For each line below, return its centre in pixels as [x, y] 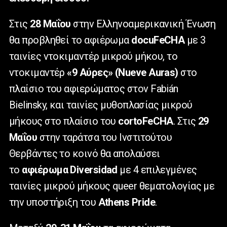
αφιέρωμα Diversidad [71, 170]
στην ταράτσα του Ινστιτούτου [105, 138]
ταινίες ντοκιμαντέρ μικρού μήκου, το [93, 56]
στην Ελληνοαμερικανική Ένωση [144, 24]
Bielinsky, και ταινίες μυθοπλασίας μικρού [101, 105]
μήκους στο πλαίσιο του [64, 121]
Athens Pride [126, 202]
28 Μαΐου [52, 24]
